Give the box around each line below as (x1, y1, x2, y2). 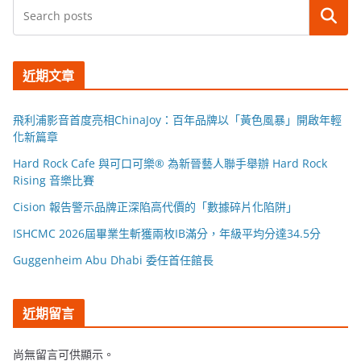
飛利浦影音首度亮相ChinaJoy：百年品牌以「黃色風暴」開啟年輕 (13, 111, 342, 127)
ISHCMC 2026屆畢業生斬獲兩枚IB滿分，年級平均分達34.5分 (13, 225, 321, 241)
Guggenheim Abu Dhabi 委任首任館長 (13, 251, 214, 268)
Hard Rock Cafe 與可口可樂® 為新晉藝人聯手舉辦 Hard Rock (13, 155, 327, 171)
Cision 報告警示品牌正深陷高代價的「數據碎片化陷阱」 (13, 198, 297, 214)
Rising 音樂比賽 (13, 172, 94, 188)
